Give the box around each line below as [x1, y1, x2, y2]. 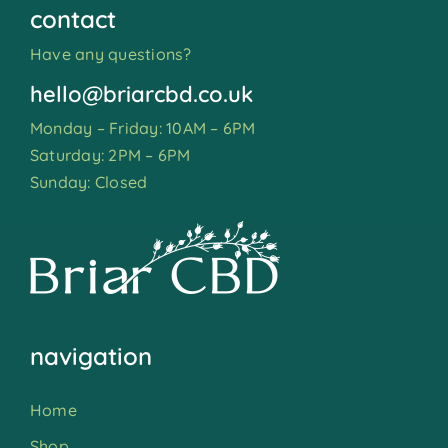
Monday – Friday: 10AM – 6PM [29, 118, 256, 138]
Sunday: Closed [29, 172, 148, 192]
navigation [29, 341, 152, 371]
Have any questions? [29, 44, 192, 64]
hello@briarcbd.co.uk [29, 80, 253, 108]
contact [29, 4, 116, 34]
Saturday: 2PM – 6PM [29, 145, 191, 165]
